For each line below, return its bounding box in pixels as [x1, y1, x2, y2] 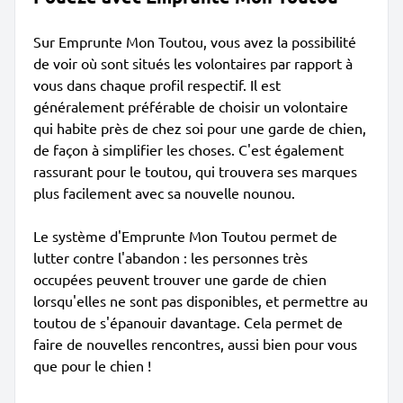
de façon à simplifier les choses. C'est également [33, 140, 344, 158]
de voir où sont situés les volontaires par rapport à [33, 54, 353, 72]
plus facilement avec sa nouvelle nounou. [33, 184, 295, 201]
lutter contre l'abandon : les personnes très [33, 248, 308, 266]
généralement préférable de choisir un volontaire [33, 97, 348, 115]
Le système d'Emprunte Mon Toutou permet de [33, 227, 337, 245]
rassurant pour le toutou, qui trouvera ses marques [33, 162, 357, 180]
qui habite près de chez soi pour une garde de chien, [33, 119, 366, 137]
